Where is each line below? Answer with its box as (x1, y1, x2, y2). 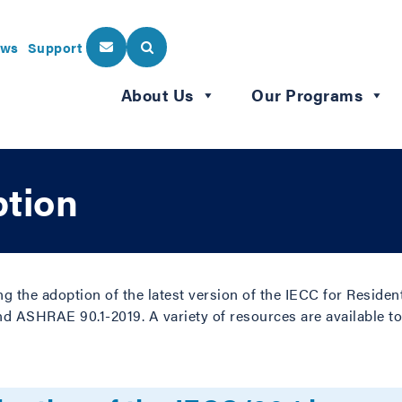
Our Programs (251, 83, 363, 106)
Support (27, 37, 82, 57)
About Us (120, 83, 194, 106)
